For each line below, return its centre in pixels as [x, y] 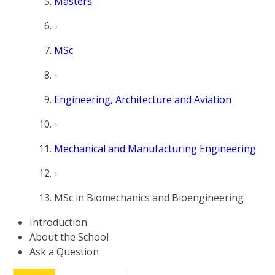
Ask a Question [64, 252]
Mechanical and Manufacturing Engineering [155, 149]
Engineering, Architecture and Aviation [143, 99]
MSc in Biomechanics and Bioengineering [149, 198]
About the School [69, 237]
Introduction [58, 222]
